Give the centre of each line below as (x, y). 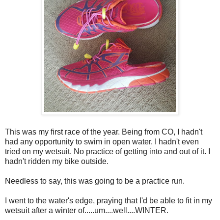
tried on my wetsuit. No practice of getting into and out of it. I (108, 151)
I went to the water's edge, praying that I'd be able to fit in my (109, 200)
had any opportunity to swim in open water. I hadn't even (102, 141)
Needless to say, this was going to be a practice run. (95, 181)
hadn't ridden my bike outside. (57, 161)
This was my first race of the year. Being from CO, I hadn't (104, 132)
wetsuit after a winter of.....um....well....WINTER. (87, 210)
